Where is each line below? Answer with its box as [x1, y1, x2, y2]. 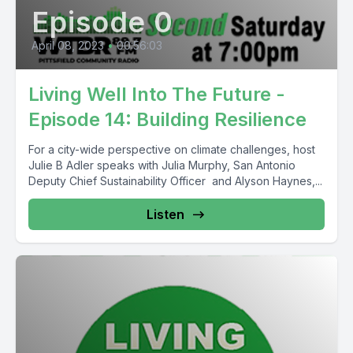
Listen [147, 206, 184, 222]
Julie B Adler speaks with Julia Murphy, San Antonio [28, 158, 295, 172]
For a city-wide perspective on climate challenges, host [28, 143, 315, 156]
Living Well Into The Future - [28, 83, 285, 106]
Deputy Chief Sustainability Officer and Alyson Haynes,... [28, 174, 322, 188]
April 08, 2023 [32, 39, 104, 52]
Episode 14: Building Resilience [28, 108, 307, 131]
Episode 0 [32, 5, 174, 39]
